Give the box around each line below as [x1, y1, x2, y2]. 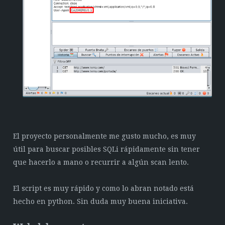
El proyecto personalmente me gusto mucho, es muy [13, 132, 196, 140]
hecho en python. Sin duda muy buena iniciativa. [13, 197, 188, 205]
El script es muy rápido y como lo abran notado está [13, 184, 194, 192]
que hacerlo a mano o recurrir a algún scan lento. [13, 158, 189, 166]
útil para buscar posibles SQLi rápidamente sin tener [13, 145, 200, 153]
